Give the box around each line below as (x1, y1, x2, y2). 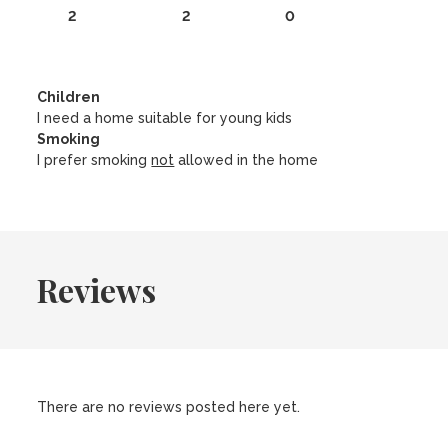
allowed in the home (174, 152, 319, 168)
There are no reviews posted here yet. (37, 399, 301, 415)
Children (37, 89, 101, 105)
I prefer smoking (37, 152, 152, 168)
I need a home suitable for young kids (37, 110, 293, 126)
